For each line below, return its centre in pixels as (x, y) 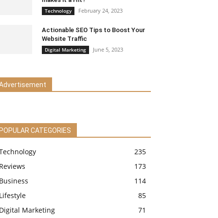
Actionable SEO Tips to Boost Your (93, 30)
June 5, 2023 (108, 50)
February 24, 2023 (100, 11)
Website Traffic (64, 39)
